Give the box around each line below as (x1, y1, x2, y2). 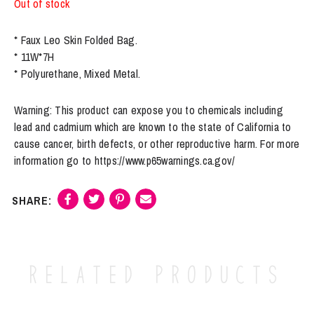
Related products (29, 262, 285, 288)
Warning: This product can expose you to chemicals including (14, 102, 283, 118)
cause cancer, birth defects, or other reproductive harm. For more (14, 135, 300, 151)
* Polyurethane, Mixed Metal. (14, 65, 140, 81)
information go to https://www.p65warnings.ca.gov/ (14, 152, 235, 168)
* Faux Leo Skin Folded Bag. (14, 32, 137, 48)
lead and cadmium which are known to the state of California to (14, 118, 292, 135)
